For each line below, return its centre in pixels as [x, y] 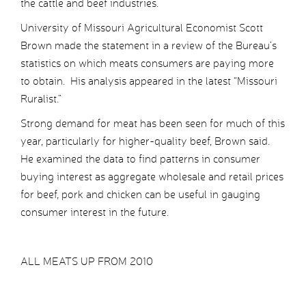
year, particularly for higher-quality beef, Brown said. [147, 141]
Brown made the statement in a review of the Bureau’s [149, 46]
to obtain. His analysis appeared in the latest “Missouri [149, 81]
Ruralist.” [41, 99]
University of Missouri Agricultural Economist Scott [142, 28]
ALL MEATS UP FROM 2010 [87, 262]
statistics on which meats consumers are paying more [147, 64]
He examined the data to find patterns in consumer [140, 159]
